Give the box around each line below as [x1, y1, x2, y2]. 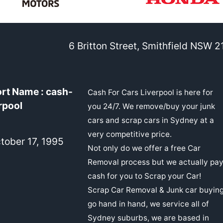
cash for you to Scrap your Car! [88, 171, 201, 181]
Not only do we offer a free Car [88, 143, 201, 153]
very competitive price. [88, 129, 172, 139]
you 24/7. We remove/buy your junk [88, 101, 215, 111]
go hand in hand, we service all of [88, 199, 209, 209]
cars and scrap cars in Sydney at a [88, 115, 214, 125]
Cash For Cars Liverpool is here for [88, 87, 213, 97]
